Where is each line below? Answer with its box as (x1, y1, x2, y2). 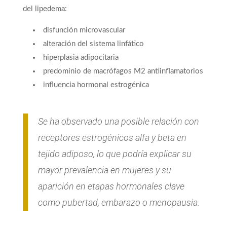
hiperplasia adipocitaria (43, 54, 119, 62)
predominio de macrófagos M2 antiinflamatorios (43, 67, 203, 75)
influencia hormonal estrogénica (43, 81, 149, 89)
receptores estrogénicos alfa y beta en (37, 132, 186, 143)
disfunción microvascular (43, 26, 125, 34)
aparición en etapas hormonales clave (37, 181, 184, 192)
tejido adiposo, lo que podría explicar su (37, 148, 192, 160)
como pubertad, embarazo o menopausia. (37, 197, 200, 208)
